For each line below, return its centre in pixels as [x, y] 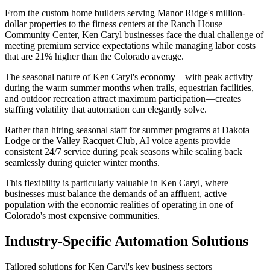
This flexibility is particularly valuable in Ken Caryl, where [117, 183]
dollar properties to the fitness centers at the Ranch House [114, 24]
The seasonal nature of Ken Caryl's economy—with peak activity [129, 77]
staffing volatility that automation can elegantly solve [105, 109]
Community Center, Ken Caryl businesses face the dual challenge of [134, 34]
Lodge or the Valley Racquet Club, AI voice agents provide [118, 140]
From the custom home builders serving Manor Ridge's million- [125, 13]
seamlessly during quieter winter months [81, 162]
